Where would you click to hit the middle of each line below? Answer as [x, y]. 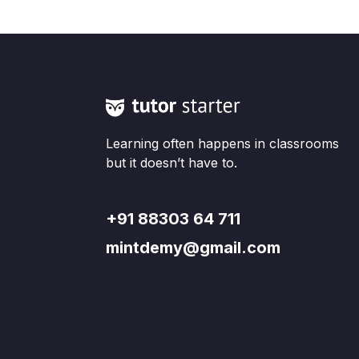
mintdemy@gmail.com [193, 247]
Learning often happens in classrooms [222, 143]
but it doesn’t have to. [171, 162]
